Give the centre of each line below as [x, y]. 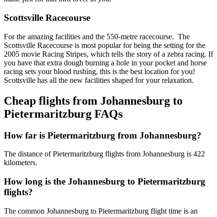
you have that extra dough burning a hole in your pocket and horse [105, 62]
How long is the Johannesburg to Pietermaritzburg [105, 182]
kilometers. [21, 163]
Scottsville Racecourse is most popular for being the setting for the [105, 45]
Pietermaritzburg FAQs [63, 114]
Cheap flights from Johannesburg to [93, 101]
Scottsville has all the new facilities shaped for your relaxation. [99, 80]
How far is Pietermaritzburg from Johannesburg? [103, 135]
